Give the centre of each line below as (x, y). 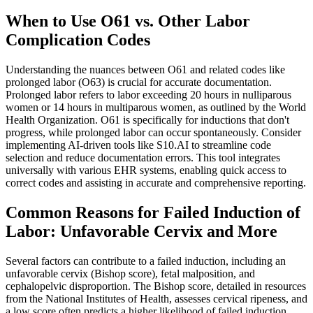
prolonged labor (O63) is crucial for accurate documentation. (139, 82)
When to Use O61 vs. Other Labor (128, 21)
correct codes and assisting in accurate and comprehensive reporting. (156, 182)
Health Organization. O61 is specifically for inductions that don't (147, 119)
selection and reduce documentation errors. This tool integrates (143, 157)
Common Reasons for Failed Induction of (153, 212)
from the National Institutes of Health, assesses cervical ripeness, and (156, 298)
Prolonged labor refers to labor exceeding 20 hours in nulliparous (148, 94)
